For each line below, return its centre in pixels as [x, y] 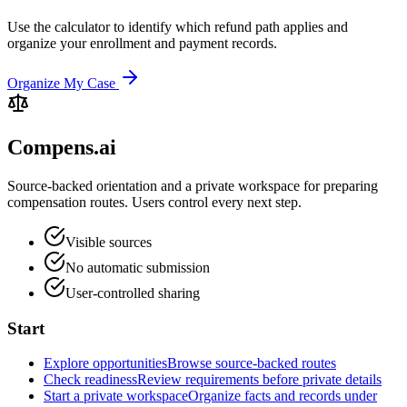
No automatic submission [138, 267]
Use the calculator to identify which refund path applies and [178, 27]
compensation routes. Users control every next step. [154, 202]
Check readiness [90, 380]
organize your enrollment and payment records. [142, 44]
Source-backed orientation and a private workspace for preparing [193, 185]
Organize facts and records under [283, 396]
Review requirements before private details [259, 380]
